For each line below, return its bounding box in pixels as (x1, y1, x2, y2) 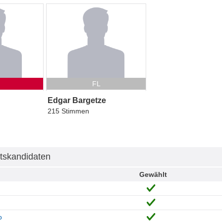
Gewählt (139, 170, 167, 179)
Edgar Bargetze (47, 96, 106, 105)
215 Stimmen (47, 107, 89, 115)
